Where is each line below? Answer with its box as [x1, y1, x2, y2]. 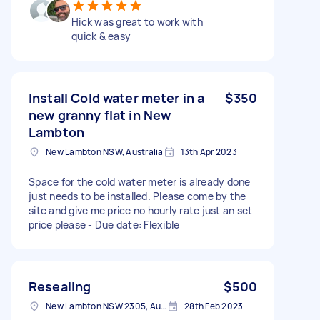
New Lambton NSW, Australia [46, 145, 164, 158]
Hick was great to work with [71, 14, 203, 29]
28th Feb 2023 [184, 299, 244, 312]
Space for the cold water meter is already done [29, 174, 251, 189]
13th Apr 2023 [180, 145, 237, 158]
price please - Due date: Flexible [29, 217, 180, 231]
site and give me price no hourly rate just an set [29, 203, 253, 217]
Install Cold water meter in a [29, 89, 205, 106]
